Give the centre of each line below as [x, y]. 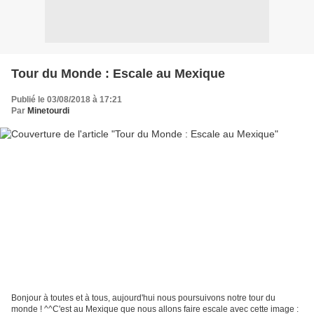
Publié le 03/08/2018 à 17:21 [67, 99]
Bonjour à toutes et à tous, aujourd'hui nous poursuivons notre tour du [143, 298]
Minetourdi [48, 110]
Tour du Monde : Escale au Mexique [118, 73]
